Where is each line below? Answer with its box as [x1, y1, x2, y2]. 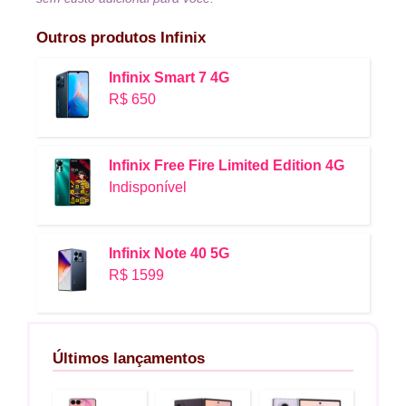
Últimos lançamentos [53, 350, 205, 368]
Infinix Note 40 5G [109, 246, 229, 262]
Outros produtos [36, 29, 160, 47]
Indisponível [109, 179, 187, 196]
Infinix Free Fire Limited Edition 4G [109, 158, 344, 174]
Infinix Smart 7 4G [109, 70, 229, 86]
